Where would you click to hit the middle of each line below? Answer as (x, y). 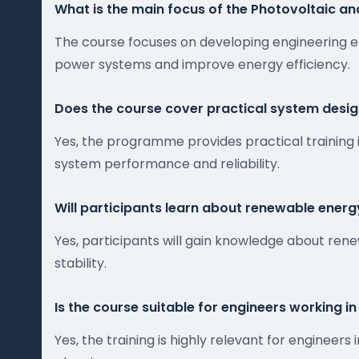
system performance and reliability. (167, 164)
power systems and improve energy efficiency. (202, 65)
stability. (81, 263)
